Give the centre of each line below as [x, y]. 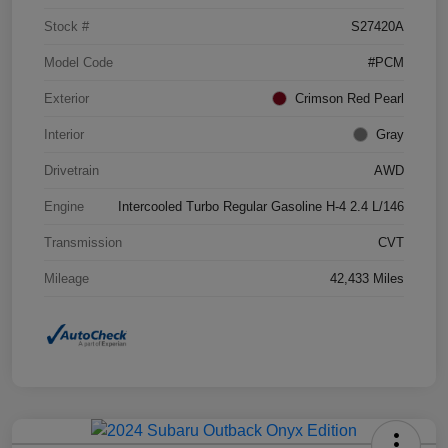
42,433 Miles [367, 279]
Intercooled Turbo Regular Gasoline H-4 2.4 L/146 [261, 207]
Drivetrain [71, 171]
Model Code [78, 63]
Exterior [66, 99]
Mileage [66, 279]
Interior [64, 135]
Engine [64, 207]
